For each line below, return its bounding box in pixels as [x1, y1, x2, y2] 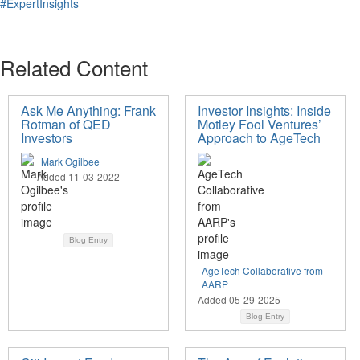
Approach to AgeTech [198, 128, 321, 147]
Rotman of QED [21, 114, 111, 133]
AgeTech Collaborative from [202, 263, 323, 277]
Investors [21, 128, 72, 147]
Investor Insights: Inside [198, 100, 331, 120]
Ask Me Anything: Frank [21, 100, 156, 120]
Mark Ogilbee [41, 153, 100, 168]
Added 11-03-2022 [37, 169, 120, 183]
